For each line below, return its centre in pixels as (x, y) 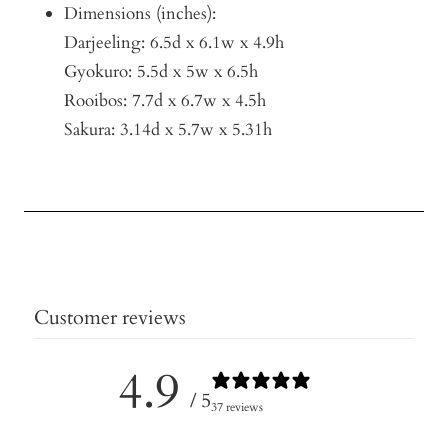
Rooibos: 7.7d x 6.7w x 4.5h (165, 101)
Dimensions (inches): (140, 14)
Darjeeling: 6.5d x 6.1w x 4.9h (174, 43)
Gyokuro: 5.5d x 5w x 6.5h (161, 72)
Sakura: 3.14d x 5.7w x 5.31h (168, 130)
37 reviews (236, 406)
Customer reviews (110, 318)
